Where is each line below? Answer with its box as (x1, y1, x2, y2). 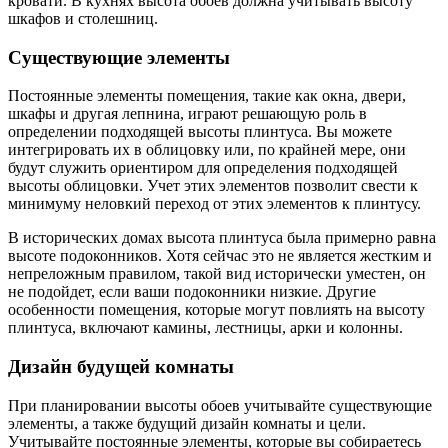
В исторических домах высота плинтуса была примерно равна (8, 229, 436, 247)
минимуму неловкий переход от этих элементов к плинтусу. (8, 195, 421, 213)
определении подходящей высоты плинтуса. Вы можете (8, 123, 392, 141)
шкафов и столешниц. (8, 10, 158, 27)
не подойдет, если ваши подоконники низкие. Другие (8, 283, 376, 301)
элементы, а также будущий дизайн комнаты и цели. (8, 414, 366, 432)
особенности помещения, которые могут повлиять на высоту (8, 301, 425, 319)
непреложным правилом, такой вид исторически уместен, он (8, 265, 426, 283)
